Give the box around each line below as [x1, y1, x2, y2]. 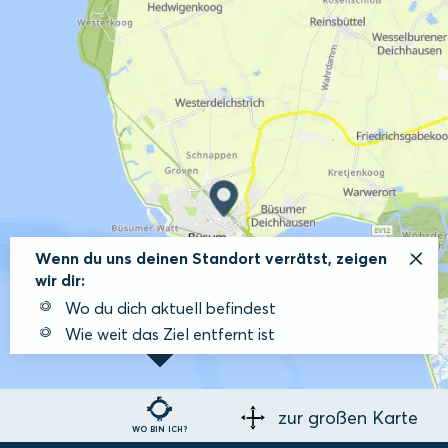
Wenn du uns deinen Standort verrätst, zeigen [35, 247, 387, 268]
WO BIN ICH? [132, 423, 188, 434]
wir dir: [35, 269, 85, 290]
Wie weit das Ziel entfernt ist [65, 324, 275, 344]
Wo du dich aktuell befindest [65, 298, 276, 318]
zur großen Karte [278, 406, 418, 429]
